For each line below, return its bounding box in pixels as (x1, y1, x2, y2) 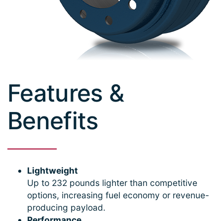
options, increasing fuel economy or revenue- (27, 189, 209, 200)
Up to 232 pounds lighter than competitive (27, 177, 197, 188)
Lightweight (27, 165, 78, 176)
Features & (7, 78, 124, 108)
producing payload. (27, 202, 106, 213)
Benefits (7, 106, 99, 135)
